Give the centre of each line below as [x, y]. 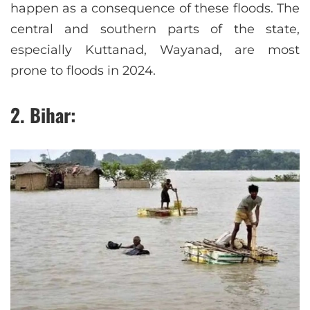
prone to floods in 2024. [83, 71]
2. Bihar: [43, 115]
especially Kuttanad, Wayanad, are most [155, 50]
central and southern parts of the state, [155, 29]
